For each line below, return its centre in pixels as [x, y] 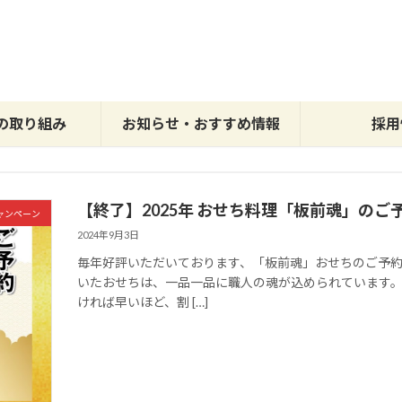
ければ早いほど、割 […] [143, 301]
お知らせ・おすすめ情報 [201, 123]
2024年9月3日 [109, 234]
